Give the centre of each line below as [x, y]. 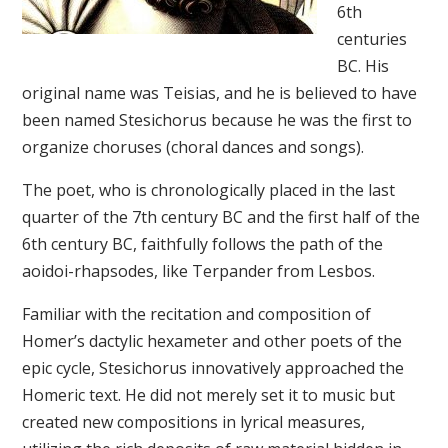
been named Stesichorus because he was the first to [216, 120]
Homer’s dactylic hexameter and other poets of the [211, 341]
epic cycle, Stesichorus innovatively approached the [212, 368]
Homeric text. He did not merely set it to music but [208, 395]
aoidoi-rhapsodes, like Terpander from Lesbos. [198, 271]
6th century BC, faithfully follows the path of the [202, 244]
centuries [371, 39]
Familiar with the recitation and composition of [196, 314]
